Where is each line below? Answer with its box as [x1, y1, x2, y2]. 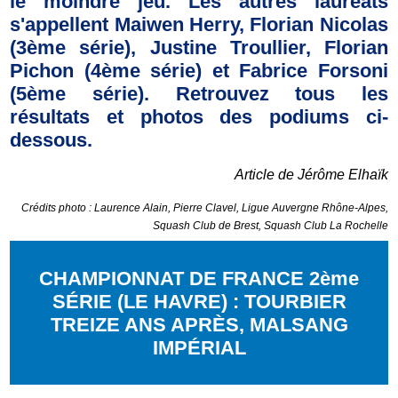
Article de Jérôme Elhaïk [234, 167, 388, 183]
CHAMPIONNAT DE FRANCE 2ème [39, 267, 359, 291]
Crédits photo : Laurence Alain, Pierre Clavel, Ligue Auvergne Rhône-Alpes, [20, 202, 388, 215]
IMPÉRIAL [152, 337, 246, 360]
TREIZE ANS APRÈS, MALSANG [50, 314, 348, 337]
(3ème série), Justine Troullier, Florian [10, 36, 388, 60]
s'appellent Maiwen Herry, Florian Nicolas [10, 13, 388, 36]
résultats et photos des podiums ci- [10, 106, 388, 129]
